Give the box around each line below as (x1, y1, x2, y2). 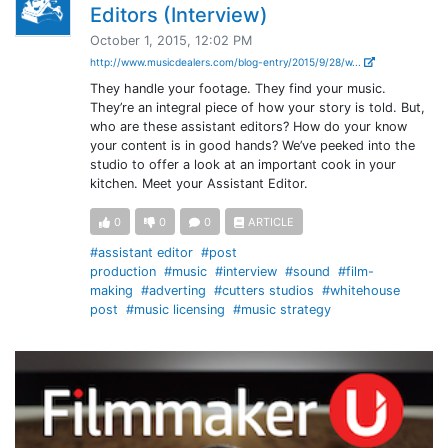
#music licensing (125, 302, 225, 318)
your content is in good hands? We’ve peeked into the (89, 138, 415, 153)
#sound (284, 264, 330, 280)
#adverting (140, 283, 206, 299)
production (89, 264, 156, 280)
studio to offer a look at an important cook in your (89, 157, 396, 172)
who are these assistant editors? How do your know (89, 119, 407, 134)
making (89, 283, 133, 299)
